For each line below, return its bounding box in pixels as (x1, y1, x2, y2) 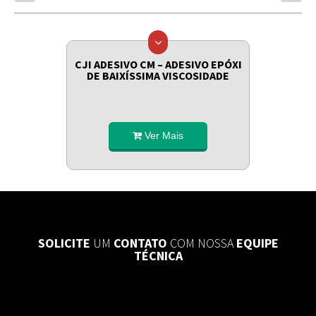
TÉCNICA (133, 248, 183, 264)
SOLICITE (37, 235, 93, 251)
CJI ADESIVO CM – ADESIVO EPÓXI (74, 57, 242, 71)
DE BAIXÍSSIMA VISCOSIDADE (87, 68, 229, 83)
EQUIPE (233, 235, 279, 251)
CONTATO (110, 235, 170, 251)
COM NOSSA (169, 235, 233, 251)
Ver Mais (142, 130, 183, 141)
